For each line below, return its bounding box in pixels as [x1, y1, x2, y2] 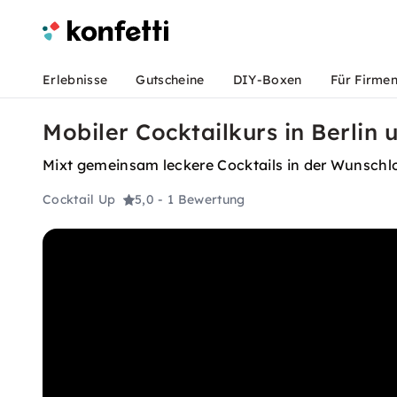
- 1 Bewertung [158, 191, 245, 208]
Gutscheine [136, 72, 205, 88]
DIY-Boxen [232, 72, 302, 88]
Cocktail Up [43, 191, 116, 208]
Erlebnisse [43, 72, 108, 88]
